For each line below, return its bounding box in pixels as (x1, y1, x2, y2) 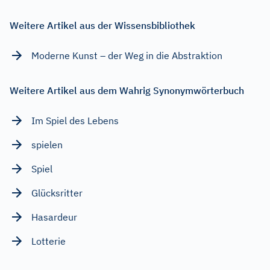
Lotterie (31, 234, 66, 247)
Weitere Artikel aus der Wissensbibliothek (10, 19, 195, 31)
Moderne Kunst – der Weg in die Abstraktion (31, 49, 222, 61)
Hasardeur (31, 210, 77, 223)
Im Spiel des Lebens (31, 114, 119, 127)
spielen (31, 138, 63, 151)
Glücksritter (31, 186, 83, 199)
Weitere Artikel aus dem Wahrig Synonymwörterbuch (10, 84, 244, 96)
